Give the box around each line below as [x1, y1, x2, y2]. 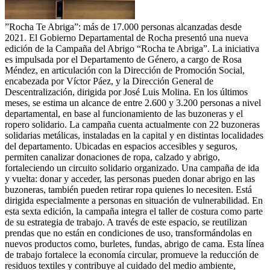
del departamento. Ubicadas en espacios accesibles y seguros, [5, 141, 237, 152]
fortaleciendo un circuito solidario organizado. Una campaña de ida [5, 163, 259, 174]
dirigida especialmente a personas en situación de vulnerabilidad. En [5, 195, 263, 206]
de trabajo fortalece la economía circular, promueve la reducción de [5, 250, 259, 260]
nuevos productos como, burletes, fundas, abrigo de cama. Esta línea [5, 239, 264, 250]
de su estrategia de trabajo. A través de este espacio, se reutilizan [5, 217, 247, 228]
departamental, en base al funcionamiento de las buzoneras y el [5, 108, 243, 119]
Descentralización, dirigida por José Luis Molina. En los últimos [5, 87, 248, 98]
